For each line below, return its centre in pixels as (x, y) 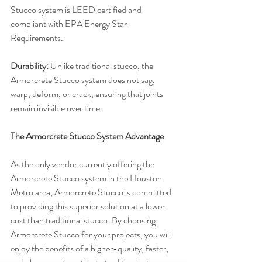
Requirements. (37, 38)
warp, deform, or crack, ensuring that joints (88, 94)
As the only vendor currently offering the (83, 164)
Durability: (30, 66)
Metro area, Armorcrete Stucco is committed (92, 192)
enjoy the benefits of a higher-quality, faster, (90, 249)
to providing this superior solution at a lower (89, 206)
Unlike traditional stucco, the (102, 66)
